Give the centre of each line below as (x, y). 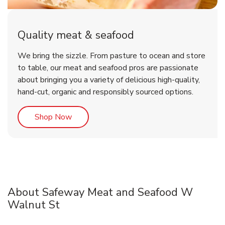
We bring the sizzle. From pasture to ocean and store (111, 56)
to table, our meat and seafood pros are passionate (108, 68)
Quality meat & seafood (76, 35)
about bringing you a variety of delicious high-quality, (109, 80)
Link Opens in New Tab (112, 117)
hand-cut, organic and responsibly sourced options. (105, 92)
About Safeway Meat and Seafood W (100, 193)
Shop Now (53, 117)
